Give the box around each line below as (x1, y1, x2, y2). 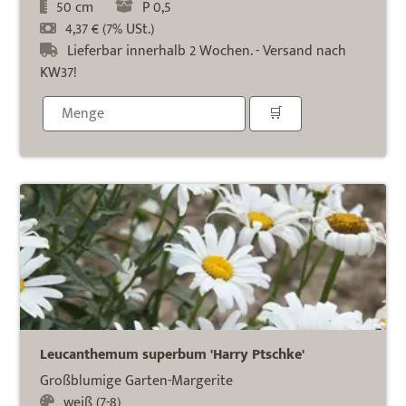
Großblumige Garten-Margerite (40, 368, 234, 393)
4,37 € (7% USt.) (65, 16, 155, 42)
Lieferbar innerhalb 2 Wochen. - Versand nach (67, 38, 347, 63)
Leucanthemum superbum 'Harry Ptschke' (40, 342, 305, 367)
